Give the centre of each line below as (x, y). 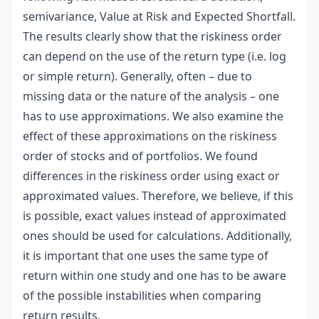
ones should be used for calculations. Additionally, (157, 236)
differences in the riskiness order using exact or (151, 176)
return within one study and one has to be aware (155, 276)
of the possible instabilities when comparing (142, 296)
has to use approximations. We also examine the (153, 116)
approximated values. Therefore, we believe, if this (158, 196)
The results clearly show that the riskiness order (152, 37)
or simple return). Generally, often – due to (137, 77)
